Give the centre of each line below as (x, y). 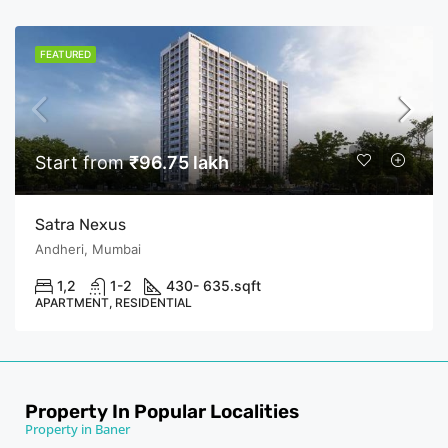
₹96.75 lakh (179, 162)
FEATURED (65, 53)
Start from (82, 162)
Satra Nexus (80, 224)
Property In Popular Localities (162, 411)
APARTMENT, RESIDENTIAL (113, 302)
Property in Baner (77, 428)
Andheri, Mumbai (88, 248)
